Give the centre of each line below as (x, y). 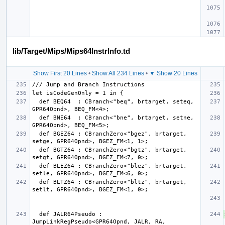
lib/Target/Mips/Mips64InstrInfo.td (71, 51)
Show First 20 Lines (60, 73)
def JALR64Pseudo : (36, 214)
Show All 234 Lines (118, 73)
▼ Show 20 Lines (173, 73)
